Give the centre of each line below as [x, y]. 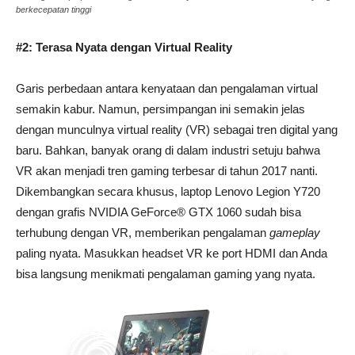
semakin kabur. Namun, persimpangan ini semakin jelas [160, 109]
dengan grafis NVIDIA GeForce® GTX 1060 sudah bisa [158, 212]
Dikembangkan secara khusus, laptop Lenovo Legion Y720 [168, 191]
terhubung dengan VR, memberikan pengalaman [143, 232]
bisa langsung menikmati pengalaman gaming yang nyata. [166, 273]
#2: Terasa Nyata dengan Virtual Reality [124, 47]
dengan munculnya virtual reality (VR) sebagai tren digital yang [177, 129]
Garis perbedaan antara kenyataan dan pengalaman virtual [167, 88]
